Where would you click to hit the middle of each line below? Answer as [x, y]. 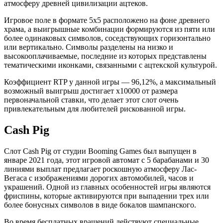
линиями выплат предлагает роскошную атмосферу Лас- [100, 169]
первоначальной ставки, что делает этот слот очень [91, 100]
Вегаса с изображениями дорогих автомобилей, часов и [99, 178]
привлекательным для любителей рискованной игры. [95, 109]
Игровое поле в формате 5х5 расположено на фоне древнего [107, 20]
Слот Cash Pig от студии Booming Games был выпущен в [100, 151]
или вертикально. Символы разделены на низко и [89, 47]
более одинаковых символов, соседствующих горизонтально [107, 38]
